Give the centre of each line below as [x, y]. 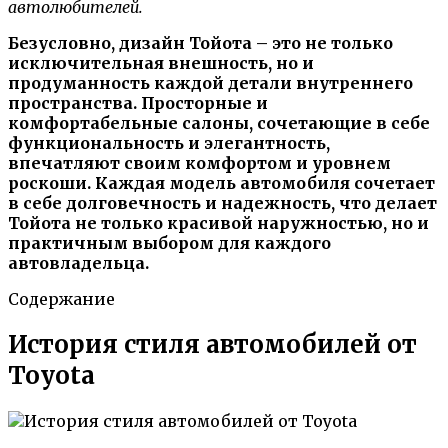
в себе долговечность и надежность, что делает [222, 202]
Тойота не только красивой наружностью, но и [218, 222]
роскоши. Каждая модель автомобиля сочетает [221, 182]
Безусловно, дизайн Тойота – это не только [200, 42]
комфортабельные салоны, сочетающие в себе [219, 122]
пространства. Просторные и [138, 102]
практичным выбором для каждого [169, 242]
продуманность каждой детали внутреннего [210, 82]
